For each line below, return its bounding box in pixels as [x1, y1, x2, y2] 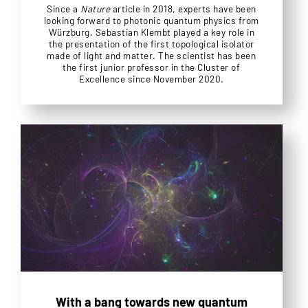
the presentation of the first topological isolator [48, 37, 254, 49]
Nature [80, 2, 111, 14]
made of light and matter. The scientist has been [47, 49, 256, 61]
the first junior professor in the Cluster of [63, 60, 241, 73]
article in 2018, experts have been [110, 2, 256, 14]
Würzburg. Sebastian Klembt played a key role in [48, 25, 255, 38]
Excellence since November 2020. [79, 72, 224, 85]
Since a [47, 2, 81, 14]
